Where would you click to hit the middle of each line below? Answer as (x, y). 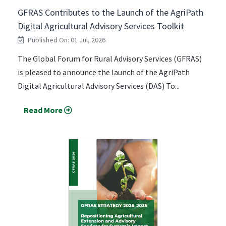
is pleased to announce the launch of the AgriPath (104, 72)
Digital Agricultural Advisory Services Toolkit (101, 26)
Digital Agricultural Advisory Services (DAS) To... (99, 86)
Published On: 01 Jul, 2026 (66, 40)
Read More (43, 110)
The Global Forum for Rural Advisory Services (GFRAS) (110, 58)
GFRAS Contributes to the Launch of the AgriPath (110, 12)
